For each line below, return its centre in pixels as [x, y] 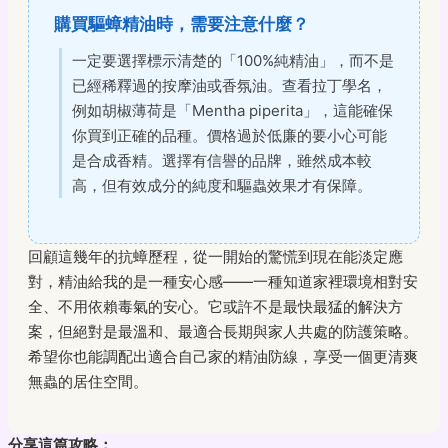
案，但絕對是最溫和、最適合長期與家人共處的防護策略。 [223, 331]
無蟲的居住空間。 [88, 381]
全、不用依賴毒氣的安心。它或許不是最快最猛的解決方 [215, 306]
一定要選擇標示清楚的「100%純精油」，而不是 [233, 60]
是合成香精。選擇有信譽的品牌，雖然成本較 [222, 160]
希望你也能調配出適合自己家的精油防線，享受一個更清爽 [223, 356]
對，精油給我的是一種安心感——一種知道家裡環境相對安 [223, 281]
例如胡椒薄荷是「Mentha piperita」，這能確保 [232, 110]
